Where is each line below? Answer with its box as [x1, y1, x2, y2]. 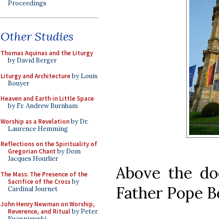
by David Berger [8, 56, 57, 65]
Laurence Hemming [8, 124, 68, 133]
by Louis [70, 71, 98, 80]
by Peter [70, 207, 98, 216]
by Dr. [69, 117, 88, 126]
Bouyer [8, 79, 29, 88]
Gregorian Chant [8, 147, 56, 155]
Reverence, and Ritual [8, 207, 70, 216]
